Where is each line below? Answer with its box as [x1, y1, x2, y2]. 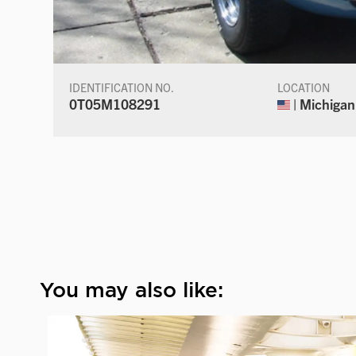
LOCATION [277, 79, 331, 95]
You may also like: [40, 277, 223, 302]
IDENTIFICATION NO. [69, 79, 175, 95]
